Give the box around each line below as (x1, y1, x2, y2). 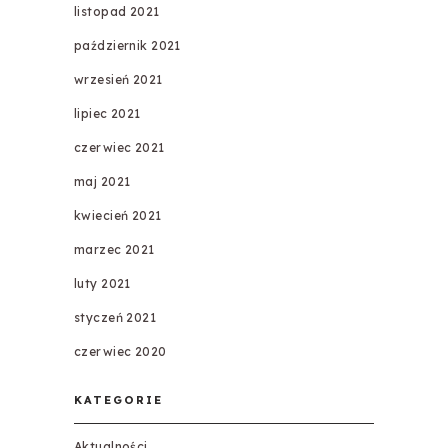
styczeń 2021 (73, 310, 157, 326)
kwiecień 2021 (73, 208, 162, 224)
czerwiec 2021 (73, 140, 165, 156)
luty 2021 (73, 276, 131, 292)
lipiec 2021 (73, 106, 141, 122)
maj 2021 (73, 174, 131, 190)
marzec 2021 (73, 242, 155, 258)
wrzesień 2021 (73, 72, 163, 88)
